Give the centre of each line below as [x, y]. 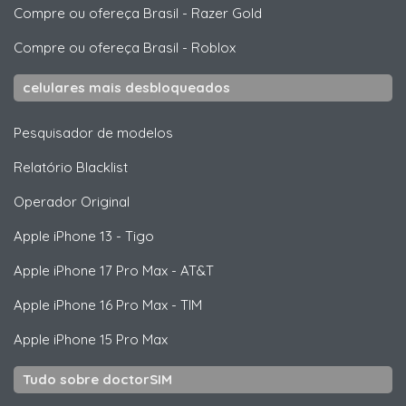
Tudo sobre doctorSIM [97, 379]
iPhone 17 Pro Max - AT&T [132, 271]
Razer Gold [227, 13]
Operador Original [72, 202]
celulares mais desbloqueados [126, 87]
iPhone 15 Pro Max [109, 339]
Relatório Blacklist [71, 167]
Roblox [213, 48]
